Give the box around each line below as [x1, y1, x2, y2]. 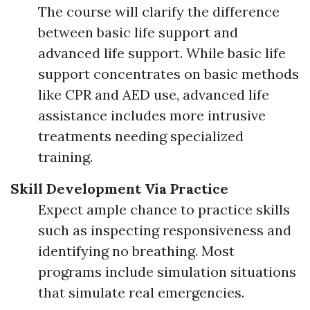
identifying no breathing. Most [38, 242, 235, 259]
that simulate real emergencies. [38, 284, 244, 301]
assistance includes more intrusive [38, 107, 266, 124]
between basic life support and [38, 24, 238, 41]
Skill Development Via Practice [10, 180, 228, 197]
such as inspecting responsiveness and [38, 221, 291, 239]
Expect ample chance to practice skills [38, 201, 290, 218]
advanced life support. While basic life [38, 44, 286, 62]
